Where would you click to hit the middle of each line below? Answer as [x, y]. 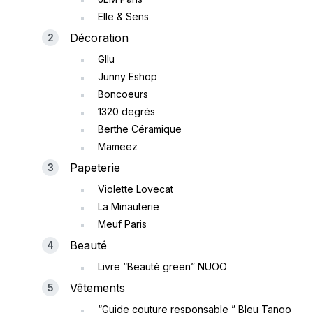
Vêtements [97, 288]
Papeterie [95, 168]
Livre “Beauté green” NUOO [162, 267]
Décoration [99, 38]
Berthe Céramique [140, 129]
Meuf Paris [122, 224]
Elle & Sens [123, 17]
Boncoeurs [123, 94]
